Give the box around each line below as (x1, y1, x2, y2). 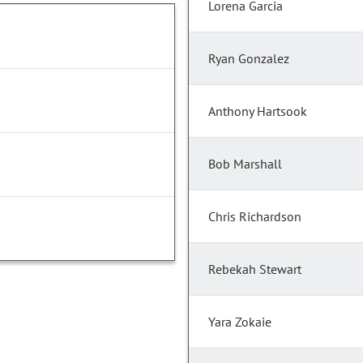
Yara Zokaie (208, 314, 271, 331)
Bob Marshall (208, 156, 282, 173)
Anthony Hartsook (208, 103, 307, 120)
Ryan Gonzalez (208, 50, 289, 67)
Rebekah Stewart (208, 261, 301, 278)
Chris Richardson (208, 208, 301, 225)
